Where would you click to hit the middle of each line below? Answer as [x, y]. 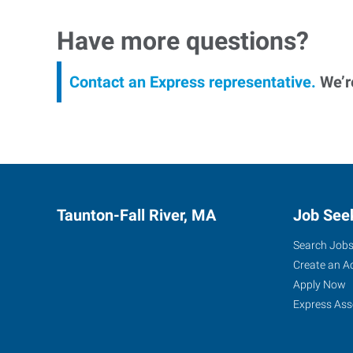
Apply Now [320, 284]
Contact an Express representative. [193, 82]
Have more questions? [183, 41]
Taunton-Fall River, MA [136, 215]
